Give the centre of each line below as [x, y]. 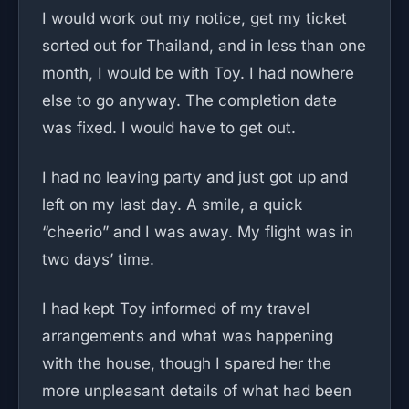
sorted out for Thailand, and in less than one [204, 46]
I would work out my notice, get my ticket [194, 18]
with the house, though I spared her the [187, 363]
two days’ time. [98, 259]
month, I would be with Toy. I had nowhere [198, 73]
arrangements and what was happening [188, 336]
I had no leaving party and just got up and [195, 177]
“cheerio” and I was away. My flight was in [198, 232]
